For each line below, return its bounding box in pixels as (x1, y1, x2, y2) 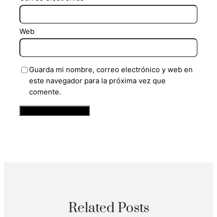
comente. (29, 88, 62, 97)
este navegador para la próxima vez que (29, 77, 166, 86)
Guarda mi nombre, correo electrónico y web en (29, 65, 193, 75)
